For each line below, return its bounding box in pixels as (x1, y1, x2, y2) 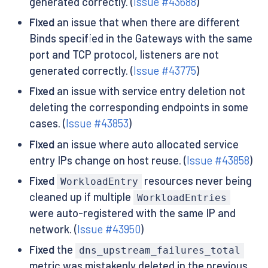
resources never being (142, 174, 252, 188)
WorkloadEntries (136, 192, 227, 204)
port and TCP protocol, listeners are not (29, 47, 219, 61)
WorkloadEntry (60, 176, 138, 188)
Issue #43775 (133, 63, 196, 77)
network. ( (29, 223, 77, 236)
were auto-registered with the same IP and (29, 206, 236, 220)
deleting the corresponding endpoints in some (29, 100, 248, 114)
